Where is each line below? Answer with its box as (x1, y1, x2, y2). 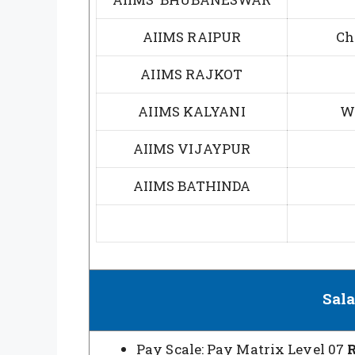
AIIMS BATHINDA (132, 176, 251, 195)
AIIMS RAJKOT (140, 64, 243, 83)
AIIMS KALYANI (138, 101, 246, 120)
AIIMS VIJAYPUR (132, 139, 251, 158)
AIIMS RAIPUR (142, 27, 242, 46)
